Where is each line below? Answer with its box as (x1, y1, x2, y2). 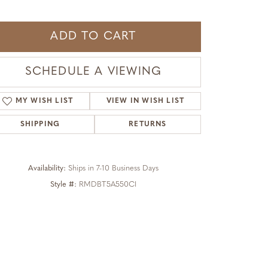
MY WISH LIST (15, 98, 74, 105)
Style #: (50, 181, 77, 188)
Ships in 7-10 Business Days (68, 165, 159, 172)
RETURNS (129, 121, 167, 128)
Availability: (28, 165, 66, 172)
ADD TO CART (50, 31, 136, 42)
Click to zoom (108, 191, 151, 202)
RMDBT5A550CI (79, 181, 136, 188)
